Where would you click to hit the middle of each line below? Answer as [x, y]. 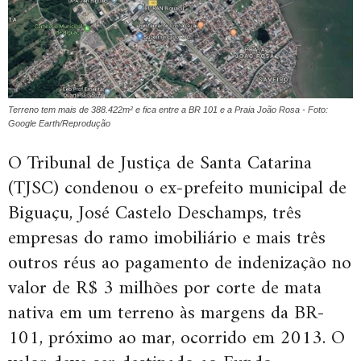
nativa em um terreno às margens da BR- [166, 313]
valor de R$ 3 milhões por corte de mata [165, 288]
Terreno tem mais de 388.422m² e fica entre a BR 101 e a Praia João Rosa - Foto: [168, 109]
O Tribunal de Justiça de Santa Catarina [160, 163]
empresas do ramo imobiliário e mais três [167, 238]
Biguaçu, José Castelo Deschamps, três [155, 213]
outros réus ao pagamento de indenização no [180, 263]
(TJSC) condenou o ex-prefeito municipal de [177, 188]
